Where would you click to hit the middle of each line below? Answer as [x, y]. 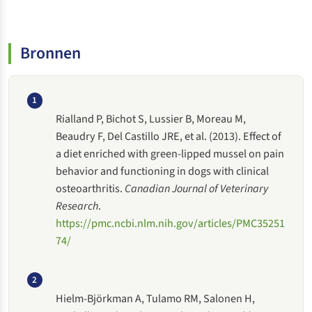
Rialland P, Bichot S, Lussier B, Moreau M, [151, 119]
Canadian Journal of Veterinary [197, 189]
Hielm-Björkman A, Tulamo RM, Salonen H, [156, 298]
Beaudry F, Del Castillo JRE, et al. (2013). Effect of [169, 136]
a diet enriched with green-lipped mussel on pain [170, 154]
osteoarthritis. [91, 189]
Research [77, 206]
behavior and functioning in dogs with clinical [163, 171]
